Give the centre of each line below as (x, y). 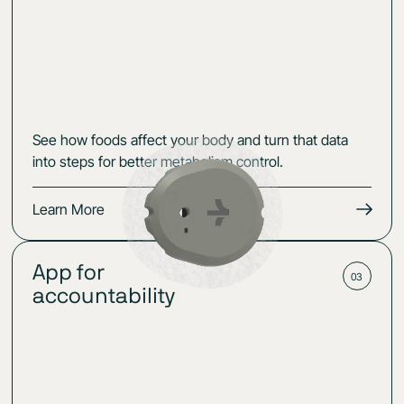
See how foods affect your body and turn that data (191, 140)
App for (69, 274)
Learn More (69, 210)
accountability (104, 297)
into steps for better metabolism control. (158, 162)
